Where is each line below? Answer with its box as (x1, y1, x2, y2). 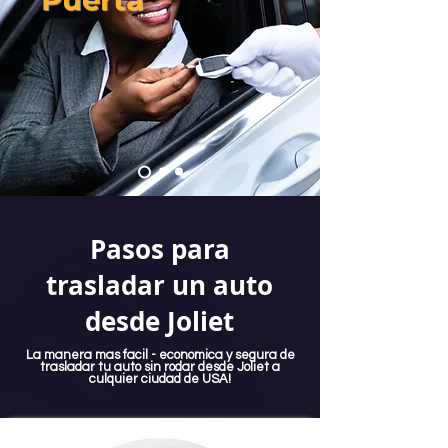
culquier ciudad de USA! (89, 371, 231, 386)
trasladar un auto (46, 266, 273, 303)
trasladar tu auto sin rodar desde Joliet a (40, 359, 280, 374)
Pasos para (89, 230, 230, 267)
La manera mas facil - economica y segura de (25, 347, 295, 362)
